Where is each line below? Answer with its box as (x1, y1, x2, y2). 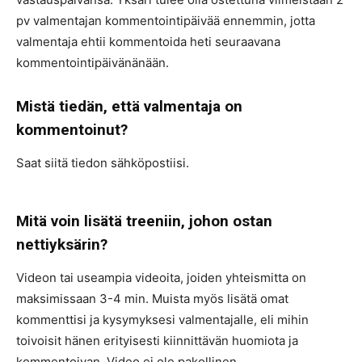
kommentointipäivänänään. (16, 55, 172, 70)
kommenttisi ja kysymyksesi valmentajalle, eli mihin (16, 312, 309, 327)
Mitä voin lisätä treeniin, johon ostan (16, 212, 272, 230)
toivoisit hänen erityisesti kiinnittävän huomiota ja (16, 333, 298, 348)
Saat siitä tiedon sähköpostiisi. (16, 155, 192, 170)
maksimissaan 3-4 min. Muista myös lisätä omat (16, 291, 288, 306)
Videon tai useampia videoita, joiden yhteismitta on (16, 270, 306, 285)
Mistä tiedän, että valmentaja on (16, 97, 242, 116)
